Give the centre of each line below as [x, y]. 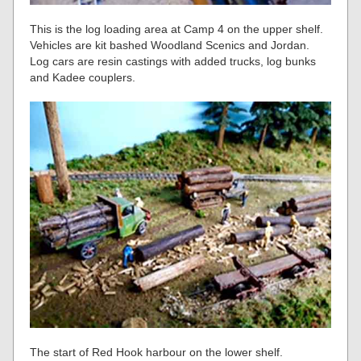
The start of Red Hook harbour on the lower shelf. [157, 352]
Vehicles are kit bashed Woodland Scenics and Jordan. [170, 46]
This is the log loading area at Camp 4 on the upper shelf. [177, 29]
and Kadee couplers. [83, 78]
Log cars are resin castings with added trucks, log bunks [173, 62]
